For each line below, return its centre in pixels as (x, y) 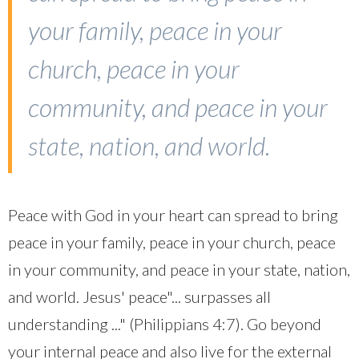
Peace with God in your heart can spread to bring (173, 215)
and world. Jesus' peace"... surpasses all (139, 297)
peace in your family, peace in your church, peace (172, 242)
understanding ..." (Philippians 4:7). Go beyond (165, 324)
